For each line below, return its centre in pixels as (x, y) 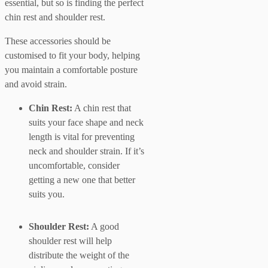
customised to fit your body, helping (72, 55)
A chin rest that (102, 108)
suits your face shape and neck (86, 122)
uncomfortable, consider (74, 165)
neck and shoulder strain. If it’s (86, 151)
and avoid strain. (36, 84)
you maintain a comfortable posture (71, 69)
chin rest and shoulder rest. (55, 17)
